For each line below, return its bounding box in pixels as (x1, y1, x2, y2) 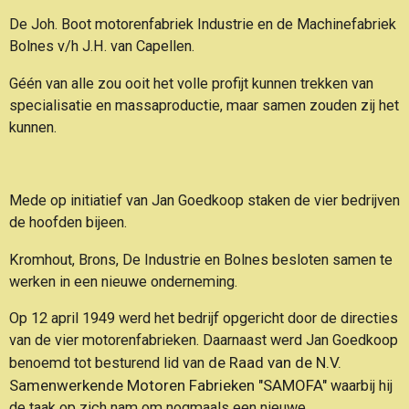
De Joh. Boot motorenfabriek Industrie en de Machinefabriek (9, 16, 396, 34)
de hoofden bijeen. (9, 214, 127, 232)
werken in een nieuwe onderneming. (9, 272, 237, 290)
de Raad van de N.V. (208, 353, 341, 372)
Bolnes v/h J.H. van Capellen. (9, 37, 194, 56)
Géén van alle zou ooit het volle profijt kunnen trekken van (9, 74, 373, 92)
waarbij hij (330, 377, 393, 395)
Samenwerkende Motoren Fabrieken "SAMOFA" (9, 376, 330, 395)
